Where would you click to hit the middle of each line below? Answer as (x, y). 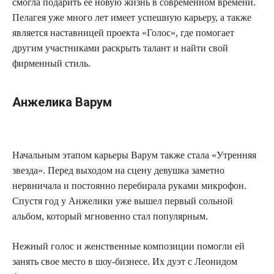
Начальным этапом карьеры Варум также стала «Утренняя (134, 155)
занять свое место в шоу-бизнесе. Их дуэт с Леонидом (125, 262)
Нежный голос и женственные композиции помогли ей (128, 246)
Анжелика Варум (62, 102)
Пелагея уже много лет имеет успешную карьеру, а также (132, 18)
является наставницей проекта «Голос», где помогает (123, 33)
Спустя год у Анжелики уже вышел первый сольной (123, 201)
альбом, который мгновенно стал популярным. (110, 217)
